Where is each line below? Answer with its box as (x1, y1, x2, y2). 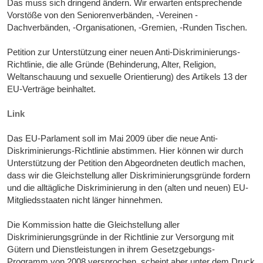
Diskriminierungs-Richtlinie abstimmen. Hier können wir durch (7, 146, 244, 156)
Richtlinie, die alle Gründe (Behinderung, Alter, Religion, (7, 59, 217, 70)
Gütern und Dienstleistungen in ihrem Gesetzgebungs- (7, 244, 215, 255)
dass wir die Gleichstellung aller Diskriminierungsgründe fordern (7, 170, 251, 181)
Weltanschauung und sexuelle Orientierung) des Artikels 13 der (7, 72, 248, 82)
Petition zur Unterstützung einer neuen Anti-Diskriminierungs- (7, 47, 241, 58)
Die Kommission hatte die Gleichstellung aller (7, 220, 180, 230)
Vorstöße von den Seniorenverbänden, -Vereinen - (7, 10, 198, 21)
